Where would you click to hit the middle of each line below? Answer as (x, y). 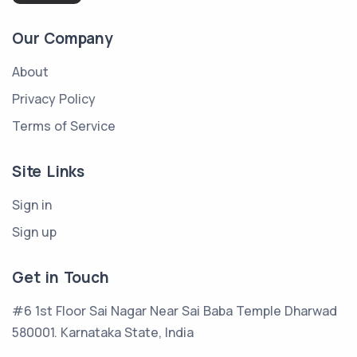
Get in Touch (61, 278)
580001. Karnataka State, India (103, 333)
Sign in (32, 205)
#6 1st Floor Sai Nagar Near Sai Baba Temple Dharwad (175, 311)
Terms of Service (64, 126)
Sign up (34, 232)
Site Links (48, 172)
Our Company (63, 39)
